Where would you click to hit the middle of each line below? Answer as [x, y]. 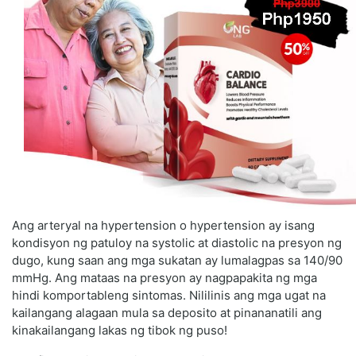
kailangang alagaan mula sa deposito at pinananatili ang [167, 313]
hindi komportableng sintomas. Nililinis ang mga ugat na [169, 296]
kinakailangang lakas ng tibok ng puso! [120, 331]
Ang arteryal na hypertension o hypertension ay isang [163, 226]
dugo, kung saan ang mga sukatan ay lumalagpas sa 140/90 [177, 261]
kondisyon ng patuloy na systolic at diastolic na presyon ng [177, 243]
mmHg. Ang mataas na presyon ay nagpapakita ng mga [164, 278]
